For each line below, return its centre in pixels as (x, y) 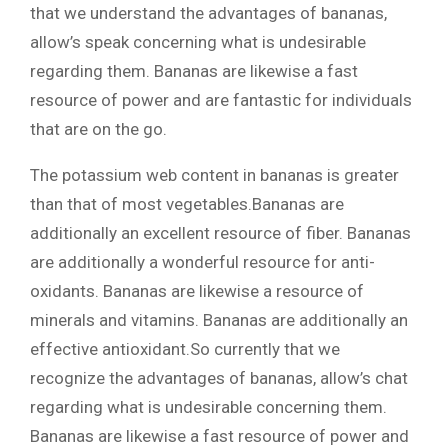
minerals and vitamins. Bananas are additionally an (219, 320)
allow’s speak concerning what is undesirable (198, 42)
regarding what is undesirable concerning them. (208, 407)
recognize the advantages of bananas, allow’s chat (219, 378)
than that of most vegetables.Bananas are (187, 204)
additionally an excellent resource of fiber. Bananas (220, 233)
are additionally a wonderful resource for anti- (202, 262)
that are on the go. (98, 129)
